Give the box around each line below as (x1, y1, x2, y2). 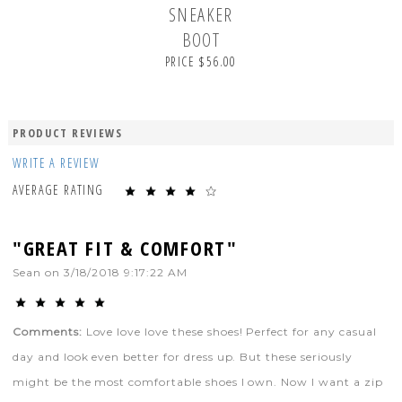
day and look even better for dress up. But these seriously (12, 349, 353, 363)
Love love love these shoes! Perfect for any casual (82, 324, 377, 338)
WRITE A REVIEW (12, 153, 100, 171)
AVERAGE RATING (12, 180, 123, 198)
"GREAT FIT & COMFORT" (12, 233, 238, 261)
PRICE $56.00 (165, 52, 237, 70)
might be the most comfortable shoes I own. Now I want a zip (12, 374, 383, 389)
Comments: (12, 324, 83, 338)
